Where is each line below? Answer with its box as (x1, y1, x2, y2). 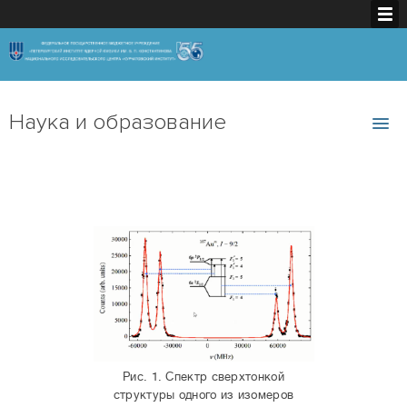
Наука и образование (9, 108, 226, 135)
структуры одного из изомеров (113, 388, 294, 402)
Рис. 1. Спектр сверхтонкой (123, 370, 284, 384)
